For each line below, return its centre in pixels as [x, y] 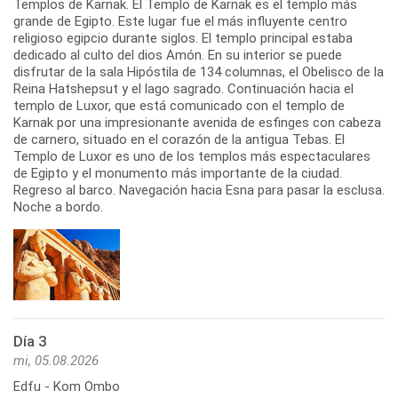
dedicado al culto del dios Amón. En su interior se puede [178, 55]
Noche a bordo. [58, 207]
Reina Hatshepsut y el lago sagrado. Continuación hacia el [183, 88]
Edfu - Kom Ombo [67, 386]
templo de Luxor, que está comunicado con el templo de [179, 105]
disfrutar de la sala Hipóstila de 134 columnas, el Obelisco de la [199, 72]
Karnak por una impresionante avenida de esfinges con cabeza [197, 122]
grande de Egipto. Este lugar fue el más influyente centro [180, 21]
